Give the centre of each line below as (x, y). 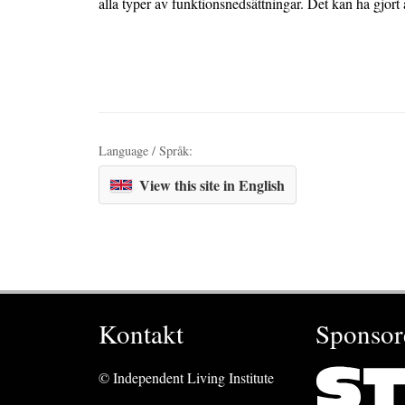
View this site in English (212, 184)
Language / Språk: (146, 150)
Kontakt (141, 333)
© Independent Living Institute (186, 377)
